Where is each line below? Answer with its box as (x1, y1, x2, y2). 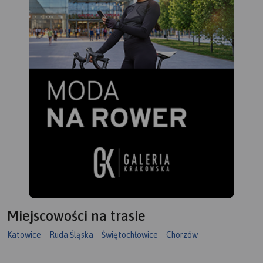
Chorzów (166, 230, 198, 240)
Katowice (7, 230, 41, 240)
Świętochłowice (102, 230, 158, 240)
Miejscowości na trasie (7, 208, 146, 224)
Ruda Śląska (49, 230, 93, 240)
